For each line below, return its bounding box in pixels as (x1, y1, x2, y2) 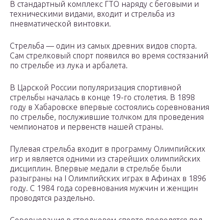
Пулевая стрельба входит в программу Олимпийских (10, 144, 205, 154)
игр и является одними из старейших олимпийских (10, 154, 200, 164)
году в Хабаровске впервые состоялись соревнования (10, 103, 209, 112)
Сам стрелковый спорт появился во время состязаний (10, 51, 208, 60)
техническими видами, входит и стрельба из (10, 9, 175, 19)
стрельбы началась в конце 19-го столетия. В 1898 (10, 93, 195, 102)
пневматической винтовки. (10, 19, 111, 28)
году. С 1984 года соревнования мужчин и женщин (10, 184, 198, 193)
